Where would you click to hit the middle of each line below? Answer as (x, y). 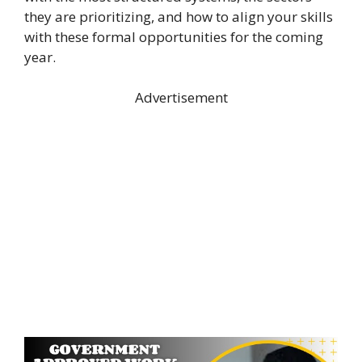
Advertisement (181, 98)
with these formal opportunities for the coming (174, 36)
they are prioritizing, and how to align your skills (179, 16)
